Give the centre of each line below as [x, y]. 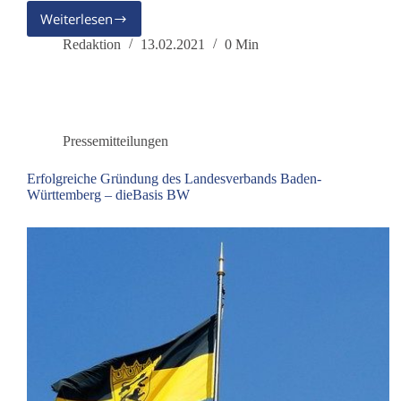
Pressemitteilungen [115, 141]
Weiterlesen [77, 19]
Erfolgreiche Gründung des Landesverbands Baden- [174, 179]
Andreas [108, 44]
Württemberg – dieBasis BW [108, 195]
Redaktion [92, 45]
